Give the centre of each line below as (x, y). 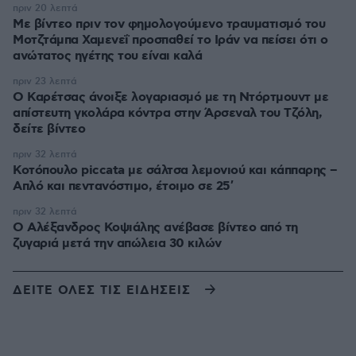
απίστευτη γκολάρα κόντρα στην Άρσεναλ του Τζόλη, (167, 113)
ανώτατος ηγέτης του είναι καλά (107, 56)
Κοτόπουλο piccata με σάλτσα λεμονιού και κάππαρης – (175, 170)
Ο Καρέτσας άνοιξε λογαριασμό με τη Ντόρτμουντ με (170, 97)
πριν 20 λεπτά (45, 8)
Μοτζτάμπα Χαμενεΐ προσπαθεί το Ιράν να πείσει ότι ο (170, 40)
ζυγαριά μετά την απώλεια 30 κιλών (117, 244)
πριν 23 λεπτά (45, 81)
